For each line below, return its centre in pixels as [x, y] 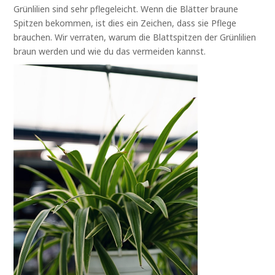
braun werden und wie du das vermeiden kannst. [110, 52]
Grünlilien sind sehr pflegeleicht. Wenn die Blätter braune [126, 9]
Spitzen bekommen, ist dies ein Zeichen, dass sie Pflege [125, 23]
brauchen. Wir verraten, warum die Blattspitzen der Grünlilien [135, 37]
